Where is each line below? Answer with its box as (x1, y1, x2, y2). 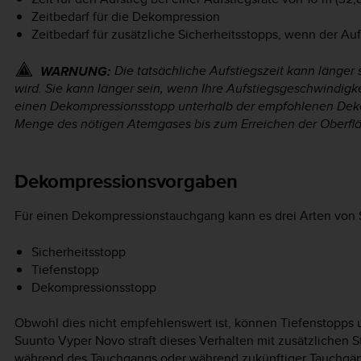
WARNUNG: (40, 62, 110, 81)
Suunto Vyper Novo (15, 331, 125, 351)
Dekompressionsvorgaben (15, 167, 238, 196)
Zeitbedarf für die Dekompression (31, 6, 220, 26)
